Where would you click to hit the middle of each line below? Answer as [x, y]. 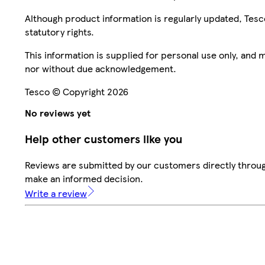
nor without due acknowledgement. [101, 69]
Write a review [56, 193]
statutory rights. [59, 32]
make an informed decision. [84, 178]
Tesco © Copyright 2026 [77, 92]
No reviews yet [58, 113]
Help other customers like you [104, 139]
